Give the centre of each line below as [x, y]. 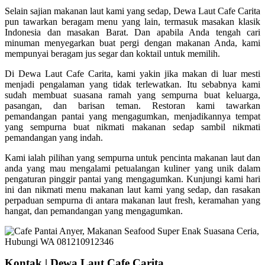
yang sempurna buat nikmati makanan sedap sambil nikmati [132, 127]
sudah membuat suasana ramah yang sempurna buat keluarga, [132, 95]
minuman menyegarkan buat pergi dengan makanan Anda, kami [132, 43]
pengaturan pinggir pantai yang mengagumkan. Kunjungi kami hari [132, 179]
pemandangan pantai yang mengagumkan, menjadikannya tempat [132, 117]
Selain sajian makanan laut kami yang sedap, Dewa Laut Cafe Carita [132, 11]
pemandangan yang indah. [54, 138]
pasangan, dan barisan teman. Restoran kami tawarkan [132, 106]
